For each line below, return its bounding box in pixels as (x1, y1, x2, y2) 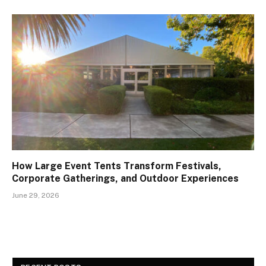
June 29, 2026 (12, 191, 59, 200)
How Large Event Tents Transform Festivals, (12, 160, 221, 172)
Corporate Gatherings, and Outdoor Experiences (12, 173, 239, 185)
